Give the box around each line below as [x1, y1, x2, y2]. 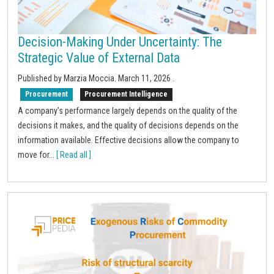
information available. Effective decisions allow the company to [18, 135, 239, 145]
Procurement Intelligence [84, 90, 168, 99]
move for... [18, 149, 56, 160]
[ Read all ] [56, 149, 91, 160]
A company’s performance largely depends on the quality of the [18, 105, 237, 116]
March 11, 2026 [118, 73, 172, 84]
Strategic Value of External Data [18, 50, 180, 66]
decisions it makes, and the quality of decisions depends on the [18, 120, 239, 130]
